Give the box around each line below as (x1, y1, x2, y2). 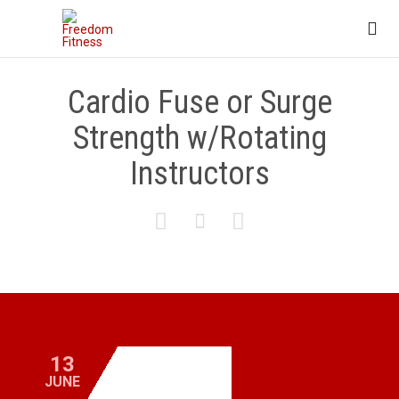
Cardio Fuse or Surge (67, 84, 332, 121)
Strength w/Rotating (72, 119, 327, 157)
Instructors (129, 155, 270, 192)
